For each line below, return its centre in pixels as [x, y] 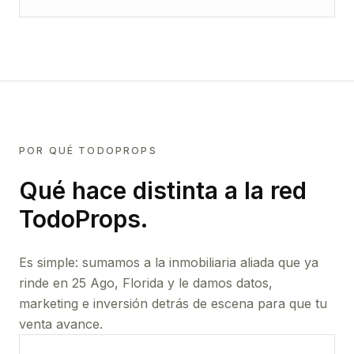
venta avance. [61, 324]
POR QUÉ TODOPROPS [88, 151]
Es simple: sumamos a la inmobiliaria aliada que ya [169, 262]
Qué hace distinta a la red [163, 190]
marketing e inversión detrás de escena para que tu [173, 303]
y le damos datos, [220, 283]
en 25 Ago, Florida [110, 283]
